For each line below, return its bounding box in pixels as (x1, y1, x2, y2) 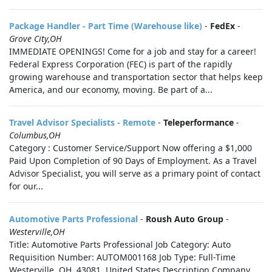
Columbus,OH (9, 129, 61, 141)
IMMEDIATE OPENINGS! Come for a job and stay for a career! (9, 46, 256, 57)
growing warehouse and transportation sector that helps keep (9, 71, 263, 83)
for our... (9, 180, 43, 192)
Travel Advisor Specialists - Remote (9, 117, 155, 128)
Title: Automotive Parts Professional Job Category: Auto (9, 239, 231, 250)
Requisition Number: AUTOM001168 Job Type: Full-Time (9, 251, 236, 263)
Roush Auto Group (146, 213, 223, 225)
